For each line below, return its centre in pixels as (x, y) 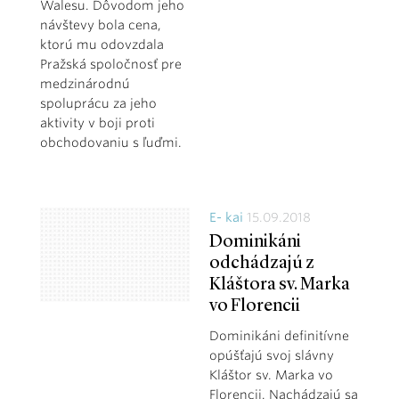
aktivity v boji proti (98, 123)
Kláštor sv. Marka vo (271, 375)
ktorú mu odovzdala (102, 45)
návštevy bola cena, (101, 25)
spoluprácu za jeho (98, 104)
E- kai (226, 218)
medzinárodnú (85, 84)
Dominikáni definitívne (279, 336)
